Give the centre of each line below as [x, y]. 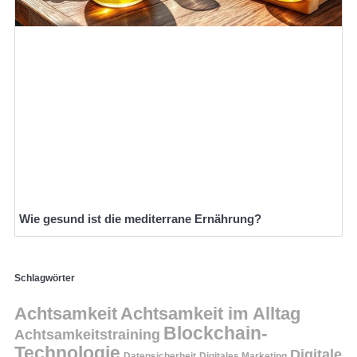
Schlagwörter [45, 279]
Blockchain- [216, 333]
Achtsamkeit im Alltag [210, 313]
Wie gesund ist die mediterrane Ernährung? [140, 219]
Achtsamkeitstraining [87, 334]
